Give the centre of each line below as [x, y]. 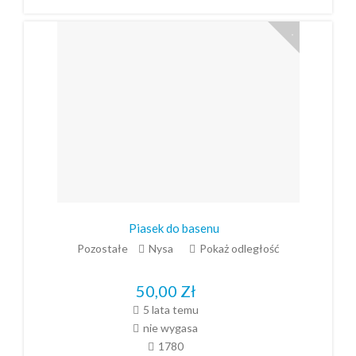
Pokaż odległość [239, 249]
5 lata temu [170, 309]
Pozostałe [102, 249]
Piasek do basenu [174, 228]
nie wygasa [170, 327]
